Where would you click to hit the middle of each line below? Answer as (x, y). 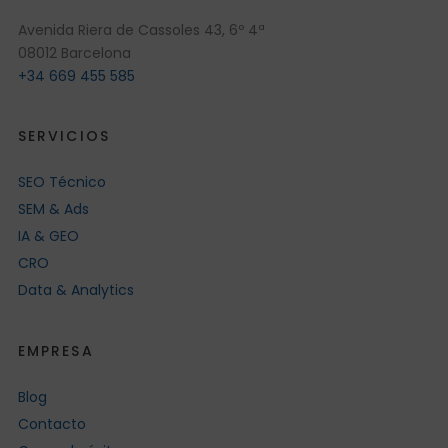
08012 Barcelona (74, 53)
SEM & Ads (53, 209)
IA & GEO (48, 236)
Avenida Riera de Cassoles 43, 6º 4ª (141, 30)
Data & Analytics (75, 290)
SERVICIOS (63, 136)
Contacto (51, 424)
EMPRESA (55, 351)
